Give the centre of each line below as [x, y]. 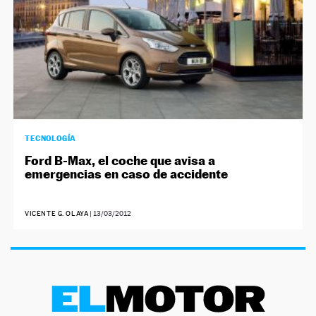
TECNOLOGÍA [50, 138]
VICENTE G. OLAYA [57, 213]
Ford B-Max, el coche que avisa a [120, 160]
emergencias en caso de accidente [127, 174]
